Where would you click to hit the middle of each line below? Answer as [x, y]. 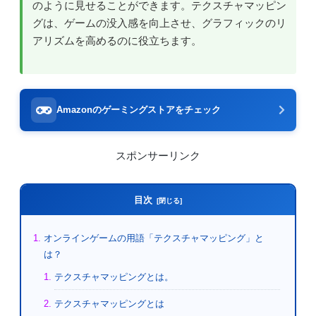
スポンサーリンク [158, 156]
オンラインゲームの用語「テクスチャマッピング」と [153, 238]
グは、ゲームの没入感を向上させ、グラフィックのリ [159, 23]
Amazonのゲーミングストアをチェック [139, 110]
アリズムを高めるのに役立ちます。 [117, 41]
